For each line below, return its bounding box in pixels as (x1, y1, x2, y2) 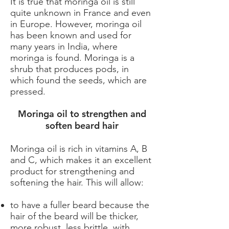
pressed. (10, 86, 45, 97)
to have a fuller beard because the (10, 199, 149, 211)
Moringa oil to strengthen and (17, 108, 146, 120)
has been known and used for (10, 30, 131, 41)
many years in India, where (10, 41, 118, 52)
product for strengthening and (10, 166, 134, 177)
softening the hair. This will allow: (10, 177, 144, 188)
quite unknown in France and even (10, 7, 151, 18)
